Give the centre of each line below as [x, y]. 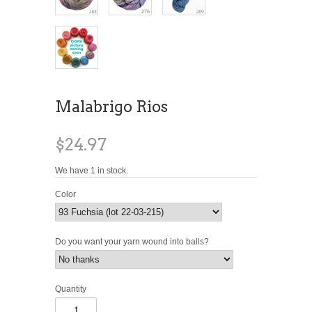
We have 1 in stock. [92, 170]
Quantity [71, 289]
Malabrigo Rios [111, 106]
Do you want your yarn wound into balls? [132, 241]
